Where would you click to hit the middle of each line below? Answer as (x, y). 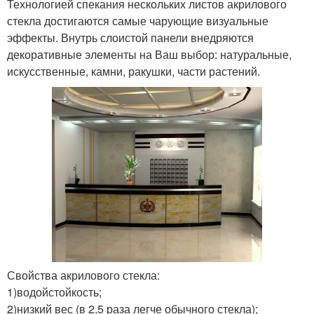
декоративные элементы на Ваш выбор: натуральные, (149, 54)
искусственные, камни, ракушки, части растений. (134, 71)
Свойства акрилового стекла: (83, 275)
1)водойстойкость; (54, 292)
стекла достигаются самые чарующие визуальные (138, 20)
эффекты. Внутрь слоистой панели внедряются (130, 37)
